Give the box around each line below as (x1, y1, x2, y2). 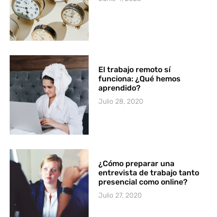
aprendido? (98, 83, 141, 93)
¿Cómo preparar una (98, 158, 175, 168)
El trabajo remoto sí (98, 65, 171, 75)
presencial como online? (98, 177, 188, 186)
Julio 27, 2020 (98, 191, 142, 200)
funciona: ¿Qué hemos (98, 74, 181, 84)
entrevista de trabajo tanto (98, 168, 200, 177)
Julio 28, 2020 (98, 97, 144, 106)
